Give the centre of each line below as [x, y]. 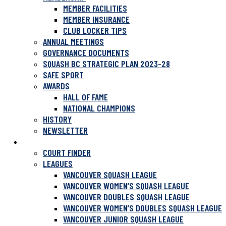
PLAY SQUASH [45, 141]
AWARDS [56, 86]
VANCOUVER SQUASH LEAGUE [110, 175]
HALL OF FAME [86, 97]
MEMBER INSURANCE [96, 19]
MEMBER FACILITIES [95, 8]
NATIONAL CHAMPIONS [99, 108]
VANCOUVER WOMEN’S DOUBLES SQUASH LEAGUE [143, 208]
